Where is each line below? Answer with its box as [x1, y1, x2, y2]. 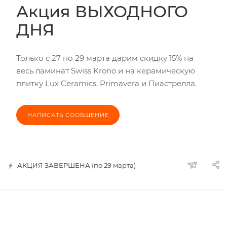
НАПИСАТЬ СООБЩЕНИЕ [27, 111, 109, 119]
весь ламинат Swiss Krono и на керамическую [16, 66, 195, 75]
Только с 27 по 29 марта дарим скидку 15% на [16, 53, 194, 63]
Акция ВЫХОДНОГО [16, 2, 188, 21]
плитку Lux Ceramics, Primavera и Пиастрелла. [16, 79, 197, 88]
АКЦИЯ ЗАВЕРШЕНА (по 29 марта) [17, 161, 136, 169]
